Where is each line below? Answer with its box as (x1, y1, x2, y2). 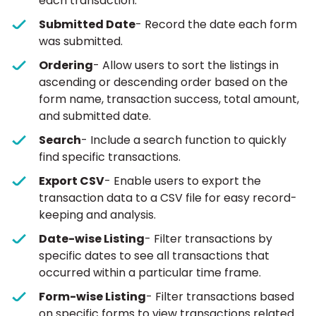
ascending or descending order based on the (39, 74, 288, 91)
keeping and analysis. (39, 207, 156, 224)
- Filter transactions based (146, 288, 294, 305)
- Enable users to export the (104, 173, 261, 190)
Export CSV (39, 173, 104, 190)
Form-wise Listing (39, 288, 146, 305)
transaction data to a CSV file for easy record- (39, 190, 297, 207)
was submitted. (39, 33, 123, 50)
